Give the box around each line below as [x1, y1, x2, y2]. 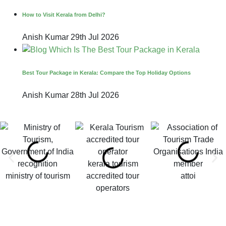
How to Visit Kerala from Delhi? [22, 12, 105, 18]
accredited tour [86, 171, 140, 180]
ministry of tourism [5, 171, 70, 180]
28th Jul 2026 [71, 90, 119, 99]
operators [96, 183, 130, 192]
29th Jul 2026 [71, 33, 119, 42]
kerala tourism [87, 159, 138, 168]
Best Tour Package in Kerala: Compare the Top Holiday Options [22, 70, 191, 76]
